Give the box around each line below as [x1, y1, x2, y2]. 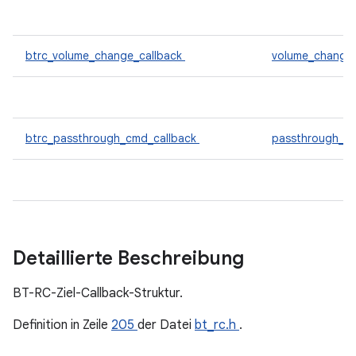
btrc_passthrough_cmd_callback [25, 131, 199, 145]
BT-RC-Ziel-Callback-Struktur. [13, 285, 183, 301]
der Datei [137, 317, 195, 333]
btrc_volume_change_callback [25, 48, 185, 63]
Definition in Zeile [13, 317, 111, 333]
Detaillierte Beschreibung [13, 246, 249, 270]
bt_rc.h [195, 317, 239, 333]
